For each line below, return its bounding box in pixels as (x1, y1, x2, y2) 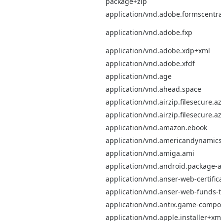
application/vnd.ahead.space (106, 84, 201, 94)
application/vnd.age (106, 71, 172, 81)
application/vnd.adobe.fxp (106, 27, 192, 37)
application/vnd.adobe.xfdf (106, 58, 195, 68)
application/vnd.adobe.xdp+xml (106, 45, 210, 55)
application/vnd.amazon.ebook (106, 122, 207, 132)
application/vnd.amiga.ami (106, 148, 194, 158)
